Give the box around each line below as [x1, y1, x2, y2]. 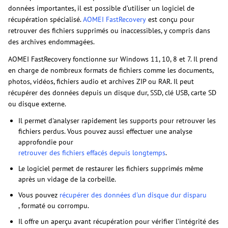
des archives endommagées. [8, 37, 95, 47]
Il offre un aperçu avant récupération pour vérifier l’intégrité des [18, 217, 219, 226]
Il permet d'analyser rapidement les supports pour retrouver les [18, 116, 216, 126]
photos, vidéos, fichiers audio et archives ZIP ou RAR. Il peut [8, 77, 194, 87]
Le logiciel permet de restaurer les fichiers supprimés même [18, 164, 203, 174]
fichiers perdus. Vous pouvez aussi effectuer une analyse [18, 127, 192, 136]
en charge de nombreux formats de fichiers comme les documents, [8, 66, 213, 75]
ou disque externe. [8, 99, 66, 109]
